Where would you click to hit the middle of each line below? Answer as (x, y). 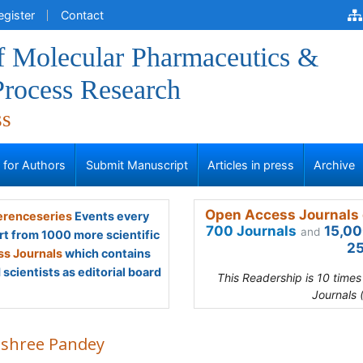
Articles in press (251, 165)
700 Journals (251, 231)
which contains (107, 253)
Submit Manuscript (137, 165)
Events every (110, 216)
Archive (335, 165)
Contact (82, 15)
